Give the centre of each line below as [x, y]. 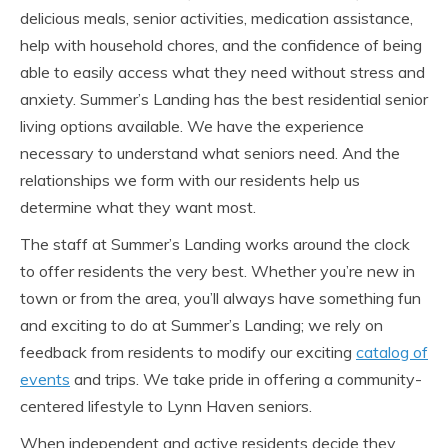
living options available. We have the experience [192, 125]
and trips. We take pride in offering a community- [246, 378]
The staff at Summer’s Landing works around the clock [215, 243]
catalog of [392, 351]
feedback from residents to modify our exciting [188, 351]
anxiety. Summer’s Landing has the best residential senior [224, 98]
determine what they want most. [138, 206]
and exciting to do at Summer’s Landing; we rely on [201, 324]
